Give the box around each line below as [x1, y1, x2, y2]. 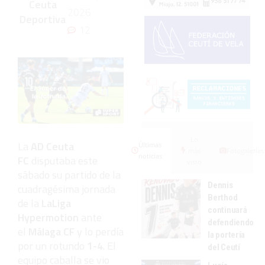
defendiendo [208, 216, 254, 228]
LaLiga [41, 195, 71, 211]
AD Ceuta [28, 138, 74, 154]
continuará [208, 204, 247, 215]
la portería [208, 229, 245, 240]
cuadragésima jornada [18, 180, 115, 197]
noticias [138, 151, 162, 161]
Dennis [208, 179, 233, 190]
